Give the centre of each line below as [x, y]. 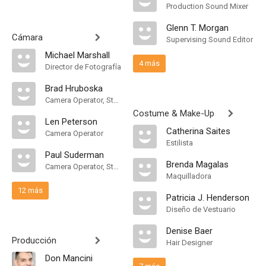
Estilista [180, 143]
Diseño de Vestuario [201, 209]
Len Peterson [71, 122]
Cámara [27, 37]
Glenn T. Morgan [197, 28]
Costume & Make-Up [174, 113]
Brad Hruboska [74, 88]
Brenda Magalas [197, 164]
